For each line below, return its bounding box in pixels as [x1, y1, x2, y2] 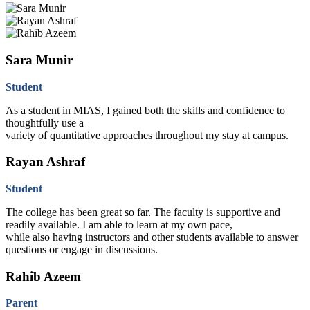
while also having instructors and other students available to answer [6, 231, 298, 243]
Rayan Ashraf [6, 154, 85, 170]
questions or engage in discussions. [6, 244, 158, 255]
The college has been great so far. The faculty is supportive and [6, 206, 280, 218]
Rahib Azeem [6, 268, 81, 284]
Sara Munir [6, 52, 73, 67]
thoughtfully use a [6, 116, 84, 129]
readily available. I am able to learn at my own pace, [6, 219, 232, 230]
